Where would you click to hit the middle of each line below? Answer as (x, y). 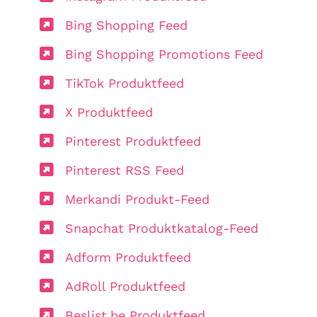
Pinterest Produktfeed (133, 141)
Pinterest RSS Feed (125, 170)
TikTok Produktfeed (125, 83)
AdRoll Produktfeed (125, 286)
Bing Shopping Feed (126, 25)
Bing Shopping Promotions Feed (164, 54)
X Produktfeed (109, 112)
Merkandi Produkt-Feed (137, 199)
